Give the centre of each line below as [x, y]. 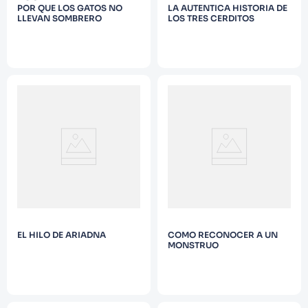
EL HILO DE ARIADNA [62, 235]
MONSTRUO [193, 245]
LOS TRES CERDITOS [211, 18]
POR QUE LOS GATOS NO [70, 8]
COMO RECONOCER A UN [223, 235]
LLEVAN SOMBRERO [59, 18]
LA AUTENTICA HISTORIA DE [228, 8]
